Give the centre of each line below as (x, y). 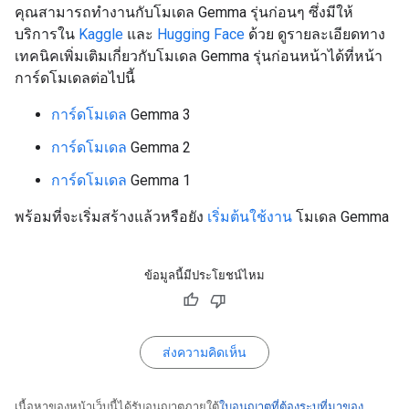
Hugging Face (201, 34)
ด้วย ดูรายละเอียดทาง (315, 34)
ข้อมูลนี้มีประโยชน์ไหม (204, 275)
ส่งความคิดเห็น (204, 352)
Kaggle (101, 34)
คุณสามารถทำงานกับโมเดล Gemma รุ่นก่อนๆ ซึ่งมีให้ (184, 12)
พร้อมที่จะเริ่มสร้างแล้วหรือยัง (111, 217)
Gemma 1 (159, 180)
